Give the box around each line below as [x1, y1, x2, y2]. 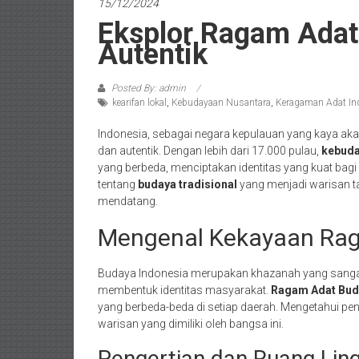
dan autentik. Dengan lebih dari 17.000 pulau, [98, 144, 321, 157]
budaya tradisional [138, 178, 237, 191]
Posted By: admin [109, 83, 188, 94]
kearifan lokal [112, 97, 167, 108]
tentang [98, 178, 138, 191]
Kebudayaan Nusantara [171, 97, 271, 108]
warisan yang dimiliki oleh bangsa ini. [98, 317, 284, 330]
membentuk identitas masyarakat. [98, 284, 271, 296]
